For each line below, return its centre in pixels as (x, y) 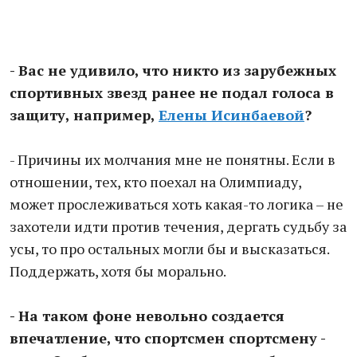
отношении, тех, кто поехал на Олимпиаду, (155, 182)
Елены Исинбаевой (231, 115)
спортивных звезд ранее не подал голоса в (172, 92)
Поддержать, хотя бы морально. (118, 271)
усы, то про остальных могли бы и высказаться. (169, 249)
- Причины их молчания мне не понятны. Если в (173, 159)
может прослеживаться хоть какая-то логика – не (177, 204)
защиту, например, (84, 115)
